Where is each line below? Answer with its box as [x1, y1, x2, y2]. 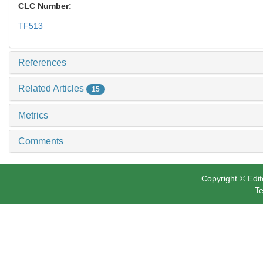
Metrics [18, 110, 48, 120]
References [18, 57, 66, 68]
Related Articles [18, 83, 86, 93]
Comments [18, 136, 63, 146]
